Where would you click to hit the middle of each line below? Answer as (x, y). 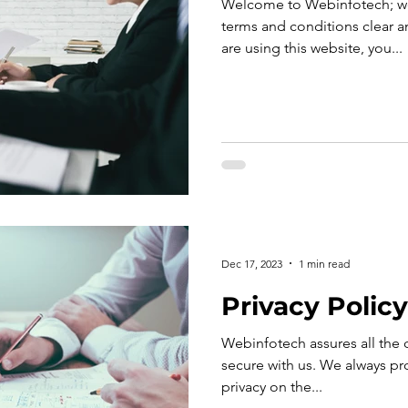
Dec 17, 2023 (252, 263)
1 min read (324, 263)
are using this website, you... (312, 47)
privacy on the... (272, 387)
